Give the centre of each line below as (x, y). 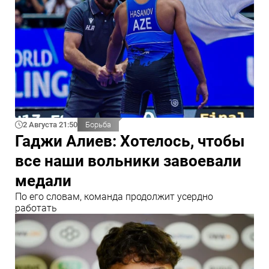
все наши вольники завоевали (128, 161)
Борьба (98, 124)
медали (43, 180)
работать (36, 208)
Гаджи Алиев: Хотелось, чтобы (130, 141)
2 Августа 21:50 (50, 124)
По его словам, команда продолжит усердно (114, 196)
